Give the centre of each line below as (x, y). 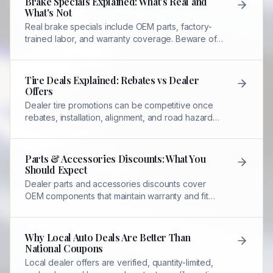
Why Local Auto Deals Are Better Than (108, 237)
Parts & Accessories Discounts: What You (115, 159)
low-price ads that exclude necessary (100, 51)
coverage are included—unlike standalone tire (116, 129)
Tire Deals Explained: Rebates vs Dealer (112, 80)
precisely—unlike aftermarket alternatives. (108, 208)
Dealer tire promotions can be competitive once (119, 105)
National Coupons (64, 248)
